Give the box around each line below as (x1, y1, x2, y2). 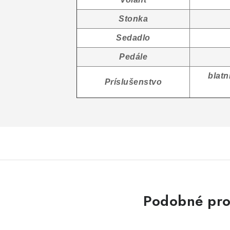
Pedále (119, 52, 147, 61)
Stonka (119, 14, 148, 23)
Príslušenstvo (104, 78, 162, 86)
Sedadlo (116, 33, 150, 42)
